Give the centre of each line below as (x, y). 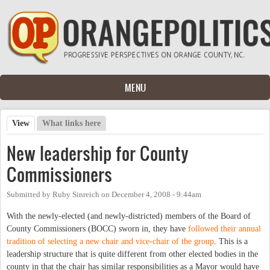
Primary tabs (43, 136)
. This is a (231, 241)
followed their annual (224, 228)
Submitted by (30, 194)
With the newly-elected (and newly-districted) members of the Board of (129, 216)
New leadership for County (98, 153)
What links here (72, 123)
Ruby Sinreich (76, 194)
